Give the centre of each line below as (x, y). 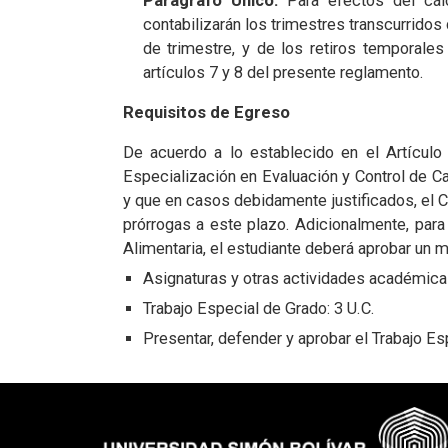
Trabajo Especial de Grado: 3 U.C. (258, 308)
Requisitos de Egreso (206, 112)
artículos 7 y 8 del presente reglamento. (283, 72)
